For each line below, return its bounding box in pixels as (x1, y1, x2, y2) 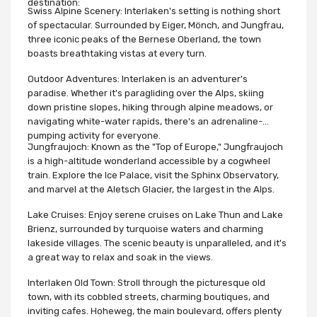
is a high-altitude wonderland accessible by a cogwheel (28, 155, 270, 166)
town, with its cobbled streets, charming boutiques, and (28, 291, 270, 302)
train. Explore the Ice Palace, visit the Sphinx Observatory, (28, 169, 279, 180)
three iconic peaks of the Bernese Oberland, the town (28, 33, 261, 45)
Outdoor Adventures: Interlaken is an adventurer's (28, 73, 248, 84)
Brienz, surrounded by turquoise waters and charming (28, 223, 263, 234)
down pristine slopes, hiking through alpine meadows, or (28, 101, 273, 113)
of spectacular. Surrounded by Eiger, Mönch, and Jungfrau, (28, 19, 284, 30)
